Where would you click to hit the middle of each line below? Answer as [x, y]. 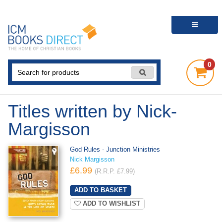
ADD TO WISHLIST [110, 203]
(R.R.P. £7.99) [114, 172]
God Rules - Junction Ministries [115, 150]
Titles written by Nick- [92, 111]
